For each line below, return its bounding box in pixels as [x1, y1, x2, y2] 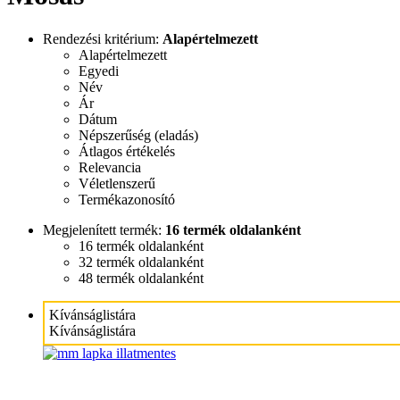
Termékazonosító [79, 191, 175, 207]
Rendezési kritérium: [43, 30, 162, 46]
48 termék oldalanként [79, 270, 204, 286]
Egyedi [79, 62, 119, 79]
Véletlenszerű [79, 175, 155, 191]
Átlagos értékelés [79, 143, 175, 159]
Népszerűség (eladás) [79, 127, 198, 143]
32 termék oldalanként [79, 254, 204, 270]
